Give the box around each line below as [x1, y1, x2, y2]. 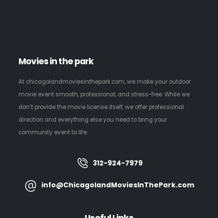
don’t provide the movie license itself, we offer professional [18, 103, 184, 111]
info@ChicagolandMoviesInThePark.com [41, 180, 194, 190]
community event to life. [18, 128, 88, 136]
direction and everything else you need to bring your [18, 115, 167, 124]
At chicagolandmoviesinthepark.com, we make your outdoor [18, 77, 191, 86]
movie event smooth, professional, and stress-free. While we [18, 90, 190, 98]
